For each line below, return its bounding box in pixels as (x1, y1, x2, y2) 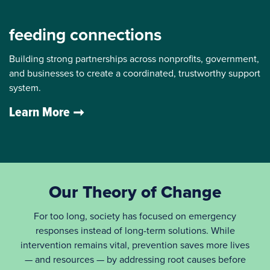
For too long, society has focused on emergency (34, 209, 236, 223)
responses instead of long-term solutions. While (35, 223, 235, 237)
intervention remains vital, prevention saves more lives (20, 237, 250, 252)
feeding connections (9, 22, 162, 47)
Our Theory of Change (49, 179, 221, 204)
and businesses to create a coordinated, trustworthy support (9, 66, 260, 80)
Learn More (9, 101, 73, 121)
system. (9, 80, 41, 95)
